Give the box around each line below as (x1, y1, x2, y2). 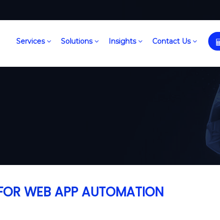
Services (16, 37, 47, 46)
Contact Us (152, 37, 192, 46)
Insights (108, 37, 138, 46)
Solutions (60, 37, 94, 46)
